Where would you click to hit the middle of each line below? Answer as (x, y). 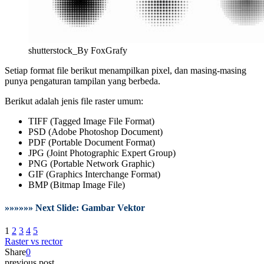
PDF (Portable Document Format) (92, 142)
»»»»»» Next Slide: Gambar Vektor (75, 208)
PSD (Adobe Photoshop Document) (95, 131)
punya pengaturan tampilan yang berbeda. (82, 81)
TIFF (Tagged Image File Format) (91, 121)
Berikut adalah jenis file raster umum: (74, 101)
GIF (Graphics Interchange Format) (94, 174)
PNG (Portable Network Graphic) (91, 163)
